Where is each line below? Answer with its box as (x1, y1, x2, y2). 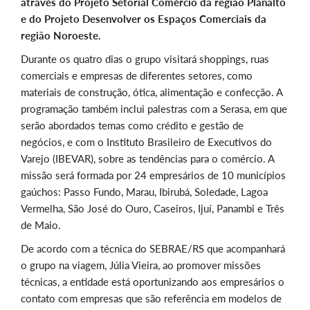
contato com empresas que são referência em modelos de (21, 292, 282, 305)
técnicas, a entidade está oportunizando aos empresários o (21, 275, 284, 289)
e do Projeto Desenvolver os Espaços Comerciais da (21, 12, 266, 26)
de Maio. (21, 219, 61, 232)
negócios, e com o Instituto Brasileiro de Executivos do (21, 136, 272, 149)
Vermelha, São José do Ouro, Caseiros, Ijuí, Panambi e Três (21, 202, 284, 215)
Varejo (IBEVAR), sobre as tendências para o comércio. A (21, 152, 274, 165)
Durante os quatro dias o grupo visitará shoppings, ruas (21, 53, 269, 66)
